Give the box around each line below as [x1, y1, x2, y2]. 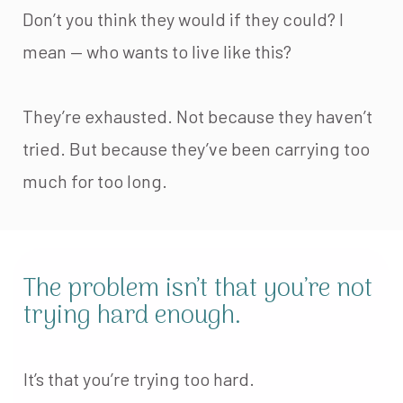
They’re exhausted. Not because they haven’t [22, 105, 372, 127]
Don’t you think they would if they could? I [22, 8, 344, 30]
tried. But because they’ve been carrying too [22, 138, 370, 159]
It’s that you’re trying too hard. [23, 368, 255, 390]
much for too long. [22, 170, 167, 192]
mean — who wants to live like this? [22, 40, 291, 62]
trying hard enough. [23, 296, 241, 337]
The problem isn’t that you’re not [23, 269, 372, 310]
